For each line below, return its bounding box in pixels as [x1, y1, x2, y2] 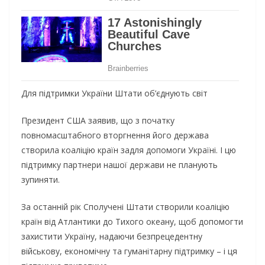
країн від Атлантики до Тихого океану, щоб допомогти [21, 216, 243, 228]
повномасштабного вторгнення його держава [21, 130, 209, 141]
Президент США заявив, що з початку [21, 115, 174, 127]
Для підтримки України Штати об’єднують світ [21, 88, 208, 99]
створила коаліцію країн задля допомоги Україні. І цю [21, 144, 236, 156]
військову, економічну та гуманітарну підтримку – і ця [21, 245, 237, 257]
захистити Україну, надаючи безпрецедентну [21, 231, 202, 243]
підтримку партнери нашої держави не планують [21, 159, 218, 171]
